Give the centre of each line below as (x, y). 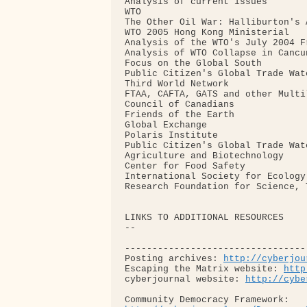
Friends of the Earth (180, 115)
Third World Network (177, 84)
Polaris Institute (171, 136)
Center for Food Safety (185, 167)
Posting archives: (174, 259)
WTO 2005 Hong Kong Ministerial (207, 33)
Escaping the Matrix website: (204, 269)
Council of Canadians (180, 105)
